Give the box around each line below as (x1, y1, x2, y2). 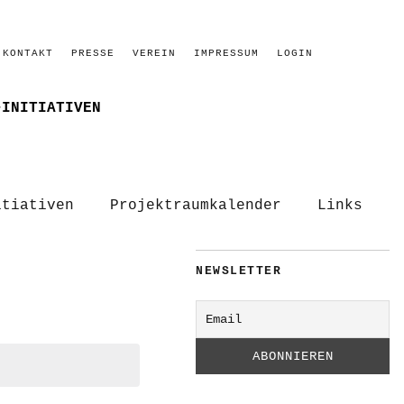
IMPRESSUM (194, 48, 259, 59)
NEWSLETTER (196, 264, 281, 278)
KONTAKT (3, 48, 53, 59)
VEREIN (133, 48, 176, 59)
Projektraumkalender (110, 197, 281, 214)
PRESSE (71, 48, 115, 59)
